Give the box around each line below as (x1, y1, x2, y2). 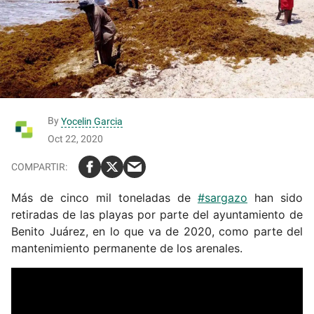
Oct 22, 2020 (48, 132, 103, 144)
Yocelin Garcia (61, 115, 123, 127)
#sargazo (198, 190, 247, 205)
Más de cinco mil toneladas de (11, 190, 198, 205)
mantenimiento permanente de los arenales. (11, 240, 243, 255)
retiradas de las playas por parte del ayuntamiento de (11, 207, 303, 221)
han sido (247, 190, 303, 205)
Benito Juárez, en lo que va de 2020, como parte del (11, 224, 303, 238)
